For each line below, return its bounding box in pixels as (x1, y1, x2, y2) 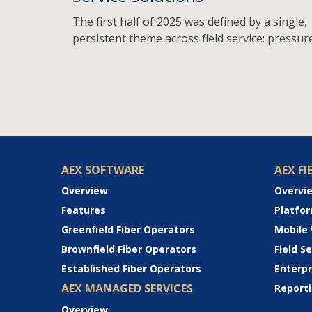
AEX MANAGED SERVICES (61, 281, 193, 297)
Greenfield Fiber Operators (61, 223, 195, 237)
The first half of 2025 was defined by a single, (72, 14, 307, 30)
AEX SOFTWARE (61, 162, 144, 178)
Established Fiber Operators (61, 262, 201, 276)
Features (61, 203, 106, 217)
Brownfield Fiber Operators (61, 242, 196, 256)
